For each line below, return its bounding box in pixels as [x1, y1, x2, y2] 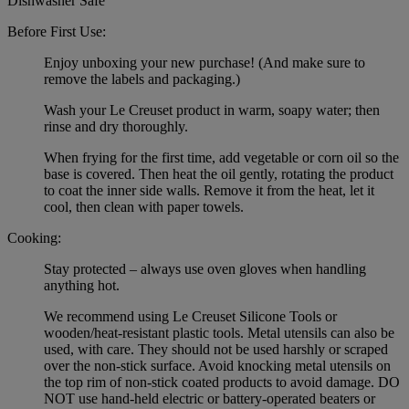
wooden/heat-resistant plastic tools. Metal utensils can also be [44, 324, 394, 341]
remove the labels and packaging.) [44, 70, 240, 87]
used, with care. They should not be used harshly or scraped [44, 341, 388, 357]
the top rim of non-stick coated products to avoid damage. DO [44, 373, 400, 390]
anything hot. [44, 277, 120, 293]
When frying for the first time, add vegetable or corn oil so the [44, 149, 399, 165]
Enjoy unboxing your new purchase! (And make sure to [44, 54, 365, 70]
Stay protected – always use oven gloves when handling [44, 260, 366, 277]
